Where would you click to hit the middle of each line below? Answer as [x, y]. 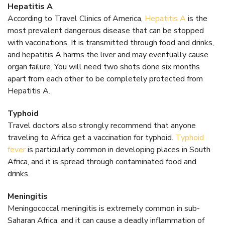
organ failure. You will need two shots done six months [104, 67]
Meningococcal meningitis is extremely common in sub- [104, 208]
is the [197, 18]
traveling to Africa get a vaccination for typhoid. [91, 137]
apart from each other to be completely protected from [105, 79]
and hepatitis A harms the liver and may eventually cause [108, 54]
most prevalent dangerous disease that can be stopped [106, 30]
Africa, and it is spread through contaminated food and [102, 161]
